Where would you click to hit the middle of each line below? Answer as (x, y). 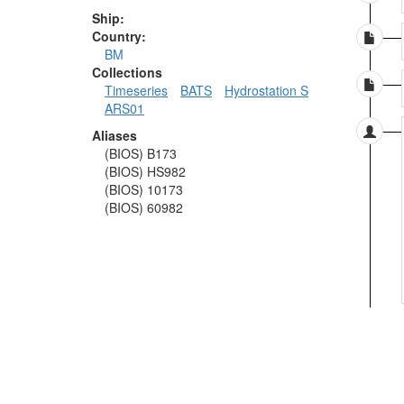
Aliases (115, 136)
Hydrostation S (266, 91)
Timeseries (136, 91)
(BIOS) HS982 (145, 172)
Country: (119, 37)
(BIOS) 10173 (144, 190)
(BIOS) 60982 (144, 208)
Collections (127, 73)
